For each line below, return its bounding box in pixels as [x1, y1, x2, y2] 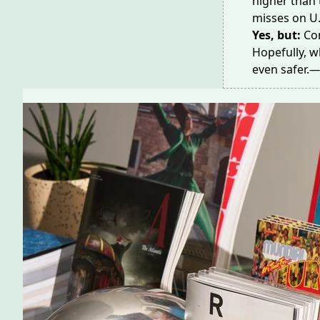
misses [252, 10, 289, 26]
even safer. [252, 61, 309, 77]
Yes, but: [252, 27, 304, 43]
